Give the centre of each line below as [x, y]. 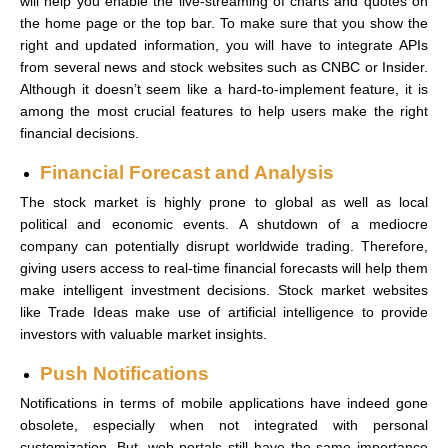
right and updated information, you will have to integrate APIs [224, 44]
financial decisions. [79, 132]
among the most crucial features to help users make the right [224, 110]
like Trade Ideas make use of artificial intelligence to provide [224, 311]
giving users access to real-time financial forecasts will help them [224, 267]
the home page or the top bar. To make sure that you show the [224, 22]
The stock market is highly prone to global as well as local [224, 201]
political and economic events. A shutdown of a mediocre [224, 223]
